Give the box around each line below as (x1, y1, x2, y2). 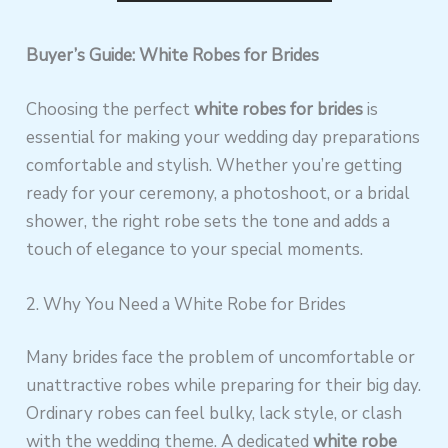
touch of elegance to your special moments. (26, 237, 364, 261)
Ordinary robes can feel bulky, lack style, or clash (26, 402, 403, 426)
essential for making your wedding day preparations (26, 125, 421, 149)
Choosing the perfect (26, 97, 195, 121)
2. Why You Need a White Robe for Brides (26, 292, 347, 316)
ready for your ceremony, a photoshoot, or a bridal (26, 181, 411, 205)
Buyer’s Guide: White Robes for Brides (26, 44, 320, 68)
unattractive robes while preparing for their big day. (26, 374, 422, 398)
